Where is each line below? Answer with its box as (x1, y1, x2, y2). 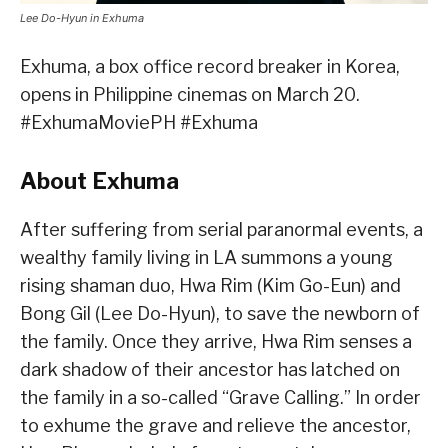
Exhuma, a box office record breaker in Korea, (20, 56, 400, 78)
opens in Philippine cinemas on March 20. (20, 84, 360, 106)
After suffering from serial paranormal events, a (20, 219, 423, 241)
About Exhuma (20, 168, 179, 195)
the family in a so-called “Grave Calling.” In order (20, 387, 421, 409)
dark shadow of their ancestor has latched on (20, 359, 400, 381)
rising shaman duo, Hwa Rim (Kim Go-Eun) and (20, 275, 401, 297)
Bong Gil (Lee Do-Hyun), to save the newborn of (20, 303, 420, 325)
